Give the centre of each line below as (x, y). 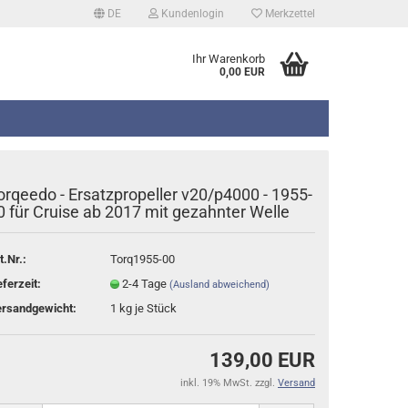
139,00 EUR (262, 360)
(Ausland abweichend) (219, 284)
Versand (296, 383)
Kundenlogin (191, 14)
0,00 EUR (242, 72)
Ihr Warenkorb (228, 59)
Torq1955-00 (143, 259)
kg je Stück (147, 308)
